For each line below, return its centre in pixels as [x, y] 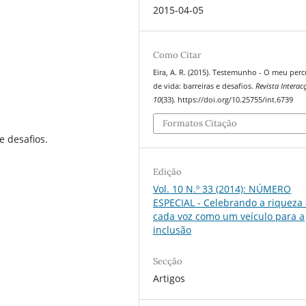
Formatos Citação [200, 124]
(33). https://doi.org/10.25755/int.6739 [227, 99]
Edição [168, 172]
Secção [168, 261]
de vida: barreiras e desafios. [205, 86]
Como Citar [178, 55]
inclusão [172, 230]
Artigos [169, 278]
